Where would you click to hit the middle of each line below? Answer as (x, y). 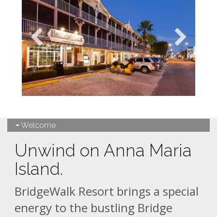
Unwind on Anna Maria (103, 150)
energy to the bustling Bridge (93, 207)
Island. (39, 169)
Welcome (38, 125)
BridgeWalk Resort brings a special (107, 191)
